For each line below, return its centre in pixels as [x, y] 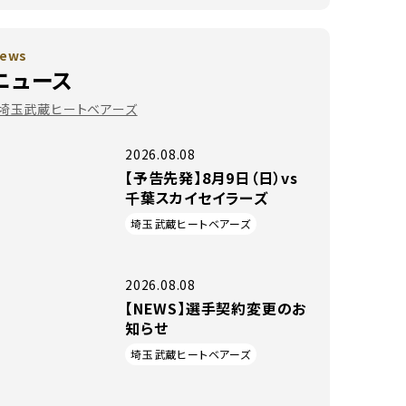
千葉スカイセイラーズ [197, 198]
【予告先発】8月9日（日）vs [212, 178]
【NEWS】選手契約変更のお [216, 308]
